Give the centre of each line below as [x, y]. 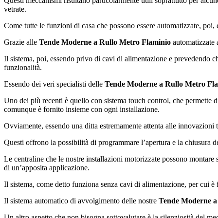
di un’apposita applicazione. [47, 167]
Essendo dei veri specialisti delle [54, 84]
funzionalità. [23, 67]
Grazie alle [21, 42]
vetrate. [15, 9]
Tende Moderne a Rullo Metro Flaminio [105, 42]
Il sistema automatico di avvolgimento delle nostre [81, 200]
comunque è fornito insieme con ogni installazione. [82, 109]
